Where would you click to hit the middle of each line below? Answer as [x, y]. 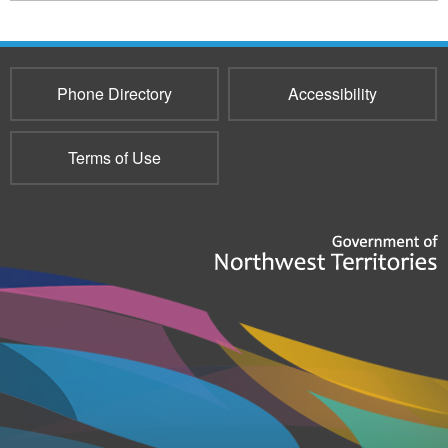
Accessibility [332, 93]
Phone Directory [114, 93]
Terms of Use [114, 157]
